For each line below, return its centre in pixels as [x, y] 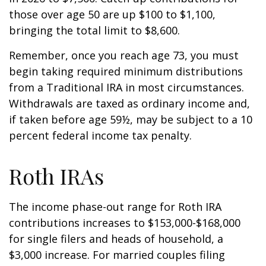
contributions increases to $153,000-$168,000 [125, 223]
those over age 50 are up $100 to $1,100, [112, 14]
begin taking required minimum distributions [126, 71]
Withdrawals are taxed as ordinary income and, [129, 103]
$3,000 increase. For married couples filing [117, 255]
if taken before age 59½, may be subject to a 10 [131, 119]
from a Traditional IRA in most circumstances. [126, 87]
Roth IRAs [56, 176]
